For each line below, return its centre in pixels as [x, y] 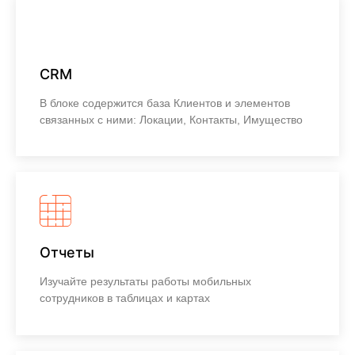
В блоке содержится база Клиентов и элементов [165, 103]
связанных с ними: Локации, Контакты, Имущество [171, 119]
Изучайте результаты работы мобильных [145, 282]
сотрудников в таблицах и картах [125, 298]
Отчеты [67, 253]
